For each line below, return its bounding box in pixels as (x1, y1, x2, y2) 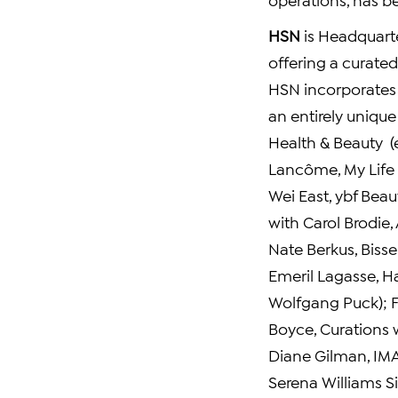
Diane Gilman (268, 345, 367, 364)
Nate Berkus (268, 238, 354, 258)
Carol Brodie (303, 211, 390, 231)
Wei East (268, 185, 329, 204)
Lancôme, (268, 158, 344, 178)
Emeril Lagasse (268, 265, 376, 284)
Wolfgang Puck (268, 291, 378, 311)
